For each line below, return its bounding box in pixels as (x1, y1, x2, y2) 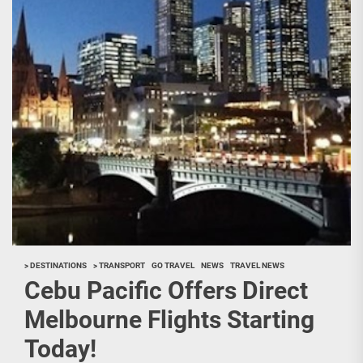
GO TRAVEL (152, 261, 194, 270)
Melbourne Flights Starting (24, 305, 314, 334)
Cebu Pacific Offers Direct (24, 276, 308, 305)
